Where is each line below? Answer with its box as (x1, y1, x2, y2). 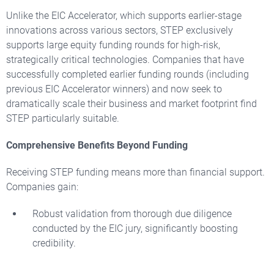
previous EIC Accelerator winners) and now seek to (6, 83, 222, 95)
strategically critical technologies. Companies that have (6, 54, 244, 66)
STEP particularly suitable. (6, 113, 119, 125)
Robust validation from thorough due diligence (32, 208, 232, 220)
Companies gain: (6, 181, 78, 193)
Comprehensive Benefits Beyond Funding (6, 139, 188, 152)
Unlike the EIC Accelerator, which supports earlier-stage (6, 10, 242, 22)
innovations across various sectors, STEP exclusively (6, 24, 233, 37)
